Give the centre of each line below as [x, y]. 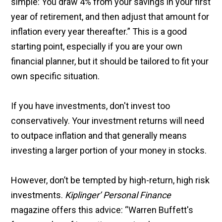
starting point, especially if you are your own [97, 47]
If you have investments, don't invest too [91, 106]
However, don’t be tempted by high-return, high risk [111, 180]
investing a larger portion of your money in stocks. [109, 151]
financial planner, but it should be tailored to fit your [110, 61]
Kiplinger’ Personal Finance [118, 195]
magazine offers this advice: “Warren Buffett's [102, 210]
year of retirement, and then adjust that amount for [110, 17]
